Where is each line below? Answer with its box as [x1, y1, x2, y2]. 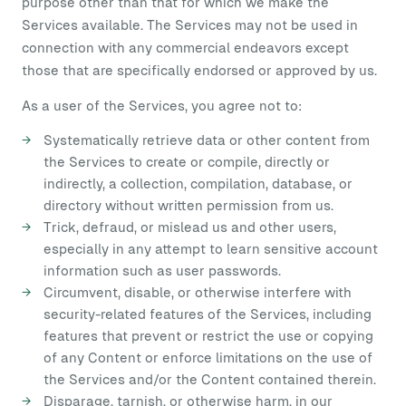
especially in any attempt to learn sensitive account [43, 241, 378, 256]
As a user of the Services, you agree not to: [22, 98, 302, 113]
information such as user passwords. [43, 263, 281, 278]
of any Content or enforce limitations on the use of [43, 350, 372, 365]
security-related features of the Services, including [43, 306, 372, 322]
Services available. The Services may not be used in [22, 17, 358, 33]
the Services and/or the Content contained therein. [43, 372, 376, 387]
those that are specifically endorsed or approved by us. [22, 63, 377, 78]
